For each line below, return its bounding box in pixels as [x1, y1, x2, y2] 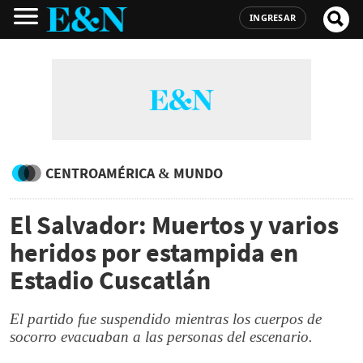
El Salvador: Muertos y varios [10, 209, 339, 241]
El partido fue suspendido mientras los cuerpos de [10, 310, 322, 327]
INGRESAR [250, 11, 296, 23]
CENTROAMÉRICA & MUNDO [45, 164, 223, 182]
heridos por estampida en [10, 237, 298, 269]
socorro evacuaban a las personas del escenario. [10, 328, 313, 345]
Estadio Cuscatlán [10, 264, 211, 297]
